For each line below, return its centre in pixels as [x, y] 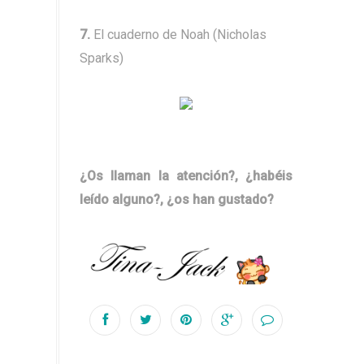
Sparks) [102, 58]
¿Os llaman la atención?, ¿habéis [186, 176]
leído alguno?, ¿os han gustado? [177, 200]
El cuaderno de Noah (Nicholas [178, 35]
